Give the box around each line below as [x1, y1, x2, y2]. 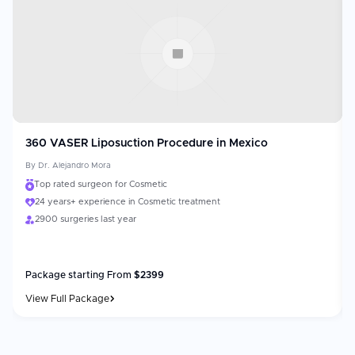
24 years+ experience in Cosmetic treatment [35, 197, 220, 206]
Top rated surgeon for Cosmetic [34, 180, 167, 189]
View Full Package [25, 294, 109, 303]
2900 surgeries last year [35, 215, 136, 223]
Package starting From [25, 270, 132, 280]
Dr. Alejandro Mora [38, 162, 111, 170]
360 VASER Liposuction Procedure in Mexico [25, 138, 268, 149]
